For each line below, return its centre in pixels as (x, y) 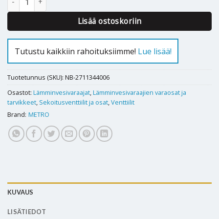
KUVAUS (21, 192)
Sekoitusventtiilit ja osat (74, 102)
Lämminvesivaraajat (62, 93)
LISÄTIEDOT (27, 212)
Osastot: (20, 93)
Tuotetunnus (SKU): (36, 77)
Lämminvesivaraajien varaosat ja (140, 93)
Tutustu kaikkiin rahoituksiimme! (76, 51)
